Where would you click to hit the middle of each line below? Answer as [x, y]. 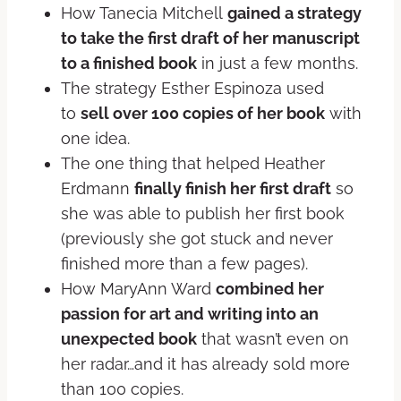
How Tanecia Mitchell [144, 13]
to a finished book [129, 63]
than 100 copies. [122, 388]
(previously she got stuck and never [197, 238]
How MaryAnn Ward [138, 288]
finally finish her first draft [233, 188]
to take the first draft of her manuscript [210, 38]
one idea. [95, 138]
